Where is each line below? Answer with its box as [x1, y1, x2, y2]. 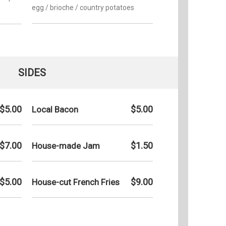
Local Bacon [32, 104, 78, 115]
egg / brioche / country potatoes [32, 3, 134, 12]
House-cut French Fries [32, 177, 120, 187]
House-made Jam [32, 140, 100, 151]
